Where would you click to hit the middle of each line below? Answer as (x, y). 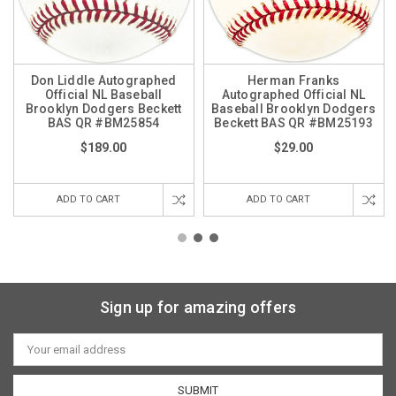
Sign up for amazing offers (198, 307)
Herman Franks (293, 80)
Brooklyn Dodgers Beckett (103, 108)
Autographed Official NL (293, 94)
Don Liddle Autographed (103, 80)
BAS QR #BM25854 (103, 122)
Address (35, 354)
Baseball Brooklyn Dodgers (293, 108)
